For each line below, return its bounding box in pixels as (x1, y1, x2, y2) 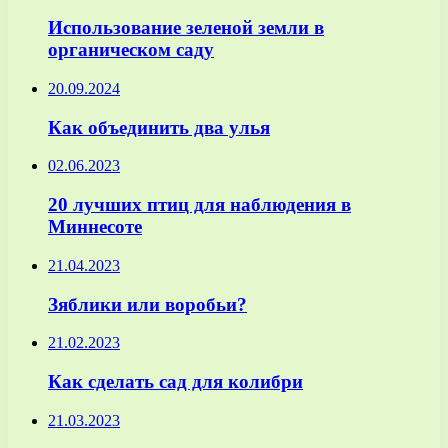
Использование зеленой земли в (48, 17, 324, 39)
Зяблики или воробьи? (48, 293, 247, 315)
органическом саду (48, 39, 214, 61)
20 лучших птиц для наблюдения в (48, 194, 351, 216)
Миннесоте (48, 216, 142, 238)
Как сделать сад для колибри (48, 370, 303, 392)
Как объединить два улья (48, 116, 270, 138)
